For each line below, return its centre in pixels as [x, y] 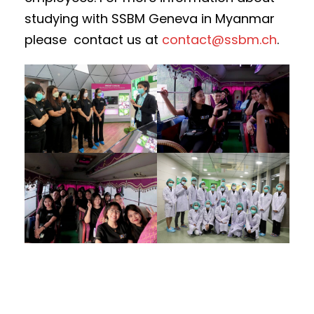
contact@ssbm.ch [219, 39]
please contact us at [93, 39]
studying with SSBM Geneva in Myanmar [150, 18]
